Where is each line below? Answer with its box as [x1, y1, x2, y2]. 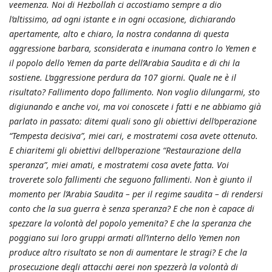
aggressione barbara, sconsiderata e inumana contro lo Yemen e [9, 42, 256, 55]
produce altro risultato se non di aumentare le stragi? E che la [9, 246, 247, 259]
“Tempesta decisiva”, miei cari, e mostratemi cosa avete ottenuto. [9, 130, 258, 142]
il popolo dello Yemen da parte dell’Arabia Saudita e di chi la [9, 57, 240, 69]
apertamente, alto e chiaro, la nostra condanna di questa [9, 28, 229, 40]
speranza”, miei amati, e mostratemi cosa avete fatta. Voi [9, 159, 229, 171]
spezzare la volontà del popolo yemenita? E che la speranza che [9, 217, 251, 229]
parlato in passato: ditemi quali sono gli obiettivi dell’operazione [9, 115, 257, 127]
